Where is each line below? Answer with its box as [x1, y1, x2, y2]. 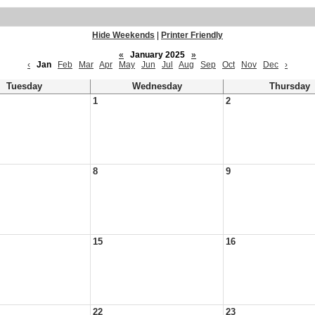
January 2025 [126, 50, 189, 60]
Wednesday [131, 82, 182, 91]
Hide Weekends [92, 30, 155, 40]
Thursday [269, 82, 310, 91]
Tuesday [6, 82, 42, 91]
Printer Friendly [161, 30, 223, 40]
